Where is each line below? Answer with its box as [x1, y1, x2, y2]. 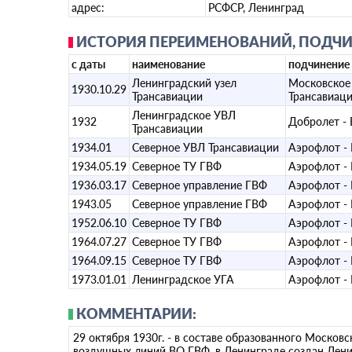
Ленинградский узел [132, 76, 236, 90]
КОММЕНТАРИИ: [76, 305, 196, 322]
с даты [71, 57, 105, 71]
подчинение [288, 57, 350, 71]
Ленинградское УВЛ [132, 108, 236, 122]
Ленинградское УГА [132, 273, 234, 286]
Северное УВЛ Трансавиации [132, 141, 279, 154]
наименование [132, 57, 205, 71]
